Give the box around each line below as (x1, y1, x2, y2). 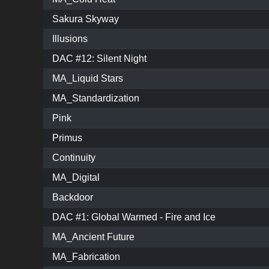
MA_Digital (52, 172, 100, 183)
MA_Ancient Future (52, 232, 134, 243)
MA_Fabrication (52, 252, 120, 262)
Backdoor (52, 192, 93, 203)
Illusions (52, 34, 88, 44)
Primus (52, 133, 82, 144)
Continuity (52, 153, 95, 163)
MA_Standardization (52, 93, 139, 104)
